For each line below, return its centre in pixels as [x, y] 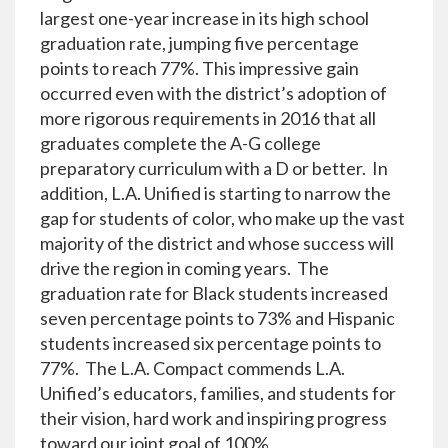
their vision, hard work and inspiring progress [213, 418]
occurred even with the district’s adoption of [213, 93]
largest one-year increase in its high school [204, 18]
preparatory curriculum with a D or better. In [214, 168]
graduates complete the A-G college [180, 143]
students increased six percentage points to [210, 343]
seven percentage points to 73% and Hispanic [217, 318]
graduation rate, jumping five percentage [199, 43]
